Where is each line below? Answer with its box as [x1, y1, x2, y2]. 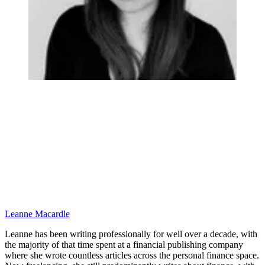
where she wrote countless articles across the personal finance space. [5, 250, 259, 261]
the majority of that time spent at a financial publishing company [5, 240, 243, 250]
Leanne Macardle [5, 209, 70, 219]
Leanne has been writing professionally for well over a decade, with [5, 229, 257, 240]
